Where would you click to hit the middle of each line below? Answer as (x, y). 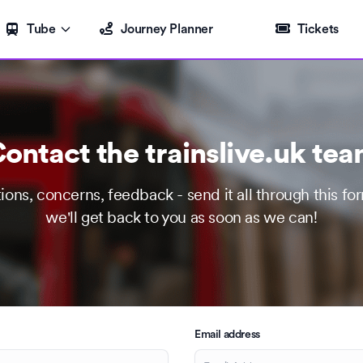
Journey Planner (167, 29)
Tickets (318, 29)
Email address (227, 335)
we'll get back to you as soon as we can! (181, 217)
